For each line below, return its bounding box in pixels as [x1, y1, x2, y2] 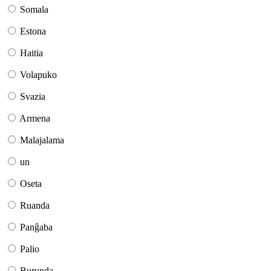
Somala [20, 4, 48, 15]
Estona [20, 26, 46, 37]
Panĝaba [20, 222, 53, 233]
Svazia [20, 91, 45, 102]
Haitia [20, 48, 43, 59]
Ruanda [20, 200, 50, 211]
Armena [19, 113, 50, 124]
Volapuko [20, 70, 57, 80]
